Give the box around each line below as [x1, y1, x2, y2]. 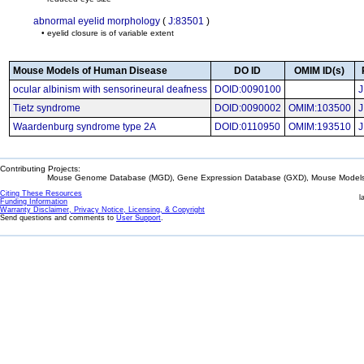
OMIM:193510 [288, 121, 351, 132]
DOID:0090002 [214, 102, 281, 114]
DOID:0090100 [214, 84, 281, 95]
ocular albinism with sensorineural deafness [13, 84, 207, 95]
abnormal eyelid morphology [33, 15, 160, 27]
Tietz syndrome [13, 102, 80, 114]
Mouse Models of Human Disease [13, 65, 167, 76]
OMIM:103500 [288, 102, 351, 114]
